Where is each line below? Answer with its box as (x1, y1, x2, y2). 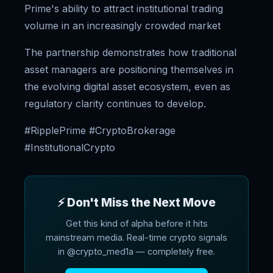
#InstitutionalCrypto (24, 141, 115, 154)
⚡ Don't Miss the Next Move (57, 195, 216, 210)
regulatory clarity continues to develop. (24, 97, 206, 110)
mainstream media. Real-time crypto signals (46, 232, 227, 243)
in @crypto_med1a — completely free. (58, 246, 215, 257)
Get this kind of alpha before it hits (65, 218, 208, 229)
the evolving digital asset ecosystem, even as (24, 80, 230, 93)
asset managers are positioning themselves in (24, 63, 233, 76)
